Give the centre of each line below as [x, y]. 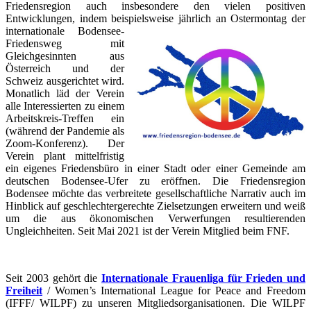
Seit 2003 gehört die [53, 278]
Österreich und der [65, 69]
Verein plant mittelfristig [65, 156]
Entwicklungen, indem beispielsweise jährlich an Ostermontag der [155, 19]
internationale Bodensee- [65, 31]
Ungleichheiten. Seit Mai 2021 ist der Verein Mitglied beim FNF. [148, 231]
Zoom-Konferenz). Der [65, 144]
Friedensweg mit [65, 44]
